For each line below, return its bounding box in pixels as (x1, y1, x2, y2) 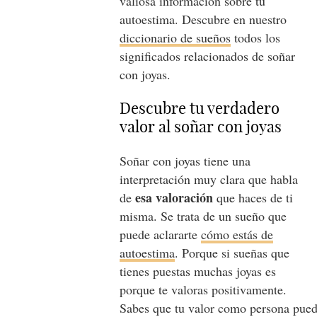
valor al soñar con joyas (120, 117, 282, 137)
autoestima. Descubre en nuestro (120, 11, 287, 28)
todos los (231, 29, 281, 46)
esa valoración (135, 188, 214, 207)
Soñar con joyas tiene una (120, 152, 251, 169)
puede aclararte (120, 226, 202, 243)
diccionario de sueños (120, 29, 231, 46)
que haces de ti (213, 189, 294, 206)
